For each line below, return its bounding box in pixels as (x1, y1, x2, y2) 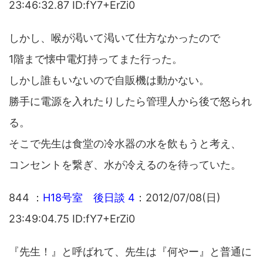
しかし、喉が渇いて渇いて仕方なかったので (9, 31, 220, 44)
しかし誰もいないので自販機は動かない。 (9, 73, 210, 86)
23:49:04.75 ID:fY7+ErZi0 (9, 212, 135, 225)
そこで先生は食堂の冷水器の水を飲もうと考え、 (9, 137, 241, 150)
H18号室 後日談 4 (43, 191, 135, 204)
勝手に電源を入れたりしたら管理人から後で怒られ (9, 95, 252, 107)
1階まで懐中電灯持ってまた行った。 (9, 52, 183, 65)
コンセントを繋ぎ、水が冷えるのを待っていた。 (9, 158, 241, 171)
